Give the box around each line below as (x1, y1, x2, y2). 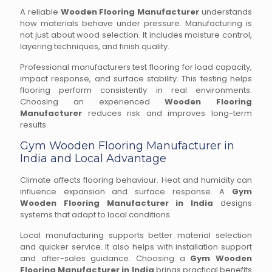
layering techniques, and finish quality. (20, 41, 169, 52)
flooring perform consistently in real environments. (20, 84, 252, 96)
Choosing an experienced (20, 96, 165, 107)
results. (20, 119, 48, 131)
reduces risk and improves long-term (82, 107, 252, 119)
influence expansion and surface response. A (20, 186, 232, 197)
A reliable (20, 6, 61, 18)
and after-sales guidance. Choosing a (20, 253, 191, 264)
